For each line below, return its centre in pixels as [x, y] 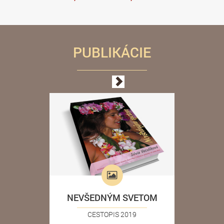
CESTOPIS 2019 [112, 214]
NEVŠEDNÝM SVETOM [112, 198]
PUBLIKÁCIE [112, 52]
